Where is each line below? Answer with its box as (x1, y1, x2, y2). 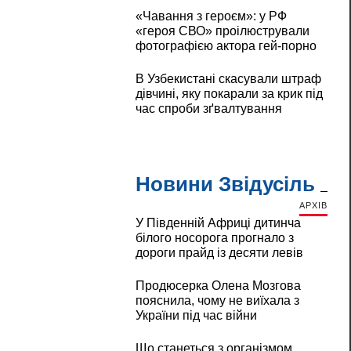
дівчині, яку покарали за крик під (135, 87, 323, 101)
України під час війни (135, 309, 257, 323)
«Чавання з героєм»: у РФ (135, 9, 287, 24)
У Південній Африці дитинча (135, 216, 301, 230)
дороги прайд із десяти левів (135, 246, 303, 260)
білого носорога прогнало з (135, 231, 294, 245)
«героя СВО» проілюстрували (135, 24, 309, 38)
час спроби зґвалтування (135, 102, 282, 116)
